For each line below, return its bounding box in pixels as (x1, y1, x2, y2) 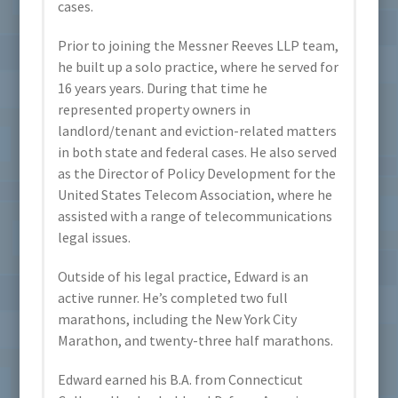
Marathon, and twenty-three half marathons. (58, 330, 334, 349)
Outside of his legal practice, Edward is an (58, 267, 309, 285)
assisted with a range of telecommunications (58, 206, 333, 225)
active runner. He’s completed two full (58, 288, 289, 306)
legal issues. (58, 227, 131, 246)
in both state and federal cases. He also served (58, 142, 338, 161)
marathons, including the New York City (58, 309, 298, 328)
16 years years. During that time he (58, 78, 268, 97)
